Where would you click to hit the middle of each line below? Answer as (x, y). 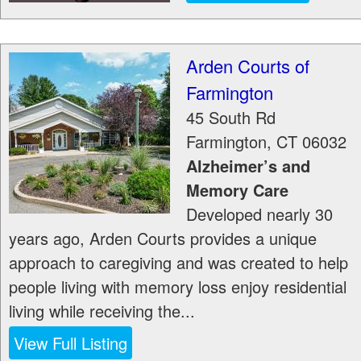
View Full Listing (71, 343)
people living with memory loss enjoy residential (178, 286)
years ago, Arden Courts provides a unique (163, 238)
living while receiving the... (102, 311)
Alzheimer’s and (248, 166)
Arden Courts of (248, 66)
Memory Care (237, 190)
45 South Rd (231, 117)
